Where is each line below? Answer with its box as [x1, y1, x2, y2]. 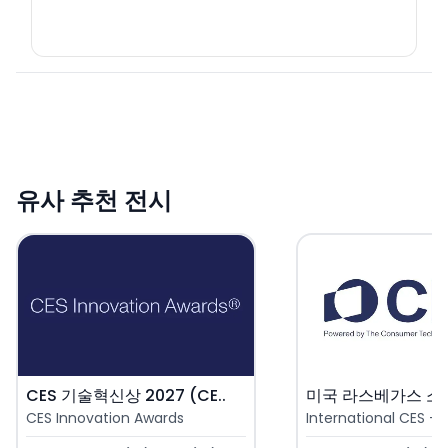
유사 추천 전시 [16, 183, 172, 217]
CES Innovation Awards [26, 408, 184, 429]
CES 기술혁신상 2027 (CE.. [26, 384, 226, 408]
